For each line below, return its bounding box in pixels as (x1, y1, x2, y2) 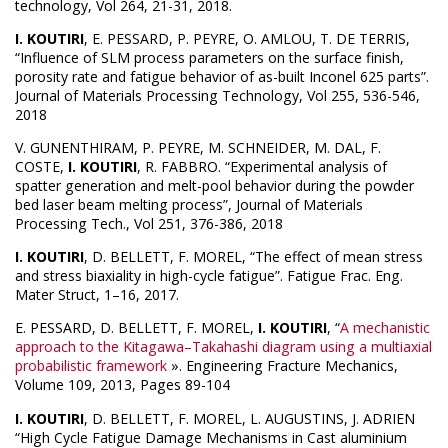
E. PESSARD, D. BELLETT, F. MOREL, (15, 318, 258, 338)
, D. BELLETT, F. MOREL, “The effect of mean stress (84, 247, 423, 267)
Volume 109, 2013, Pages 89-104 (15, 375, 230, 395)
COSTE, (15, 157, 68, 177)
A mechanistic (340, 318, 430, 338)
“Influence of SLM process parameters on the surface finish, (15, 48, 404, 68)
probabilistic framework (15, 356, 167, 376)
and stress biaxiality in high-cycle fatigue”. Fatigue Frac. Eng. (15, 266, 403, 286)
